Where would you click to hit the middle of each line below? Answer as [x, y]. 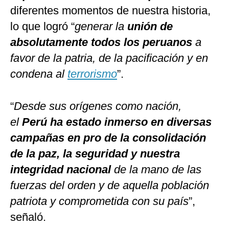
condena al [39, 74]
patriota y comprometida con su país [99, 201]
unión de [150, 27]
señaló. [28, 217]
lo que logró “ [42, 27]
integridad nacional [62, 170]
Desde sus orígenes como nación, [98, 106]
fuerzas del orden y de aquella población [110, 186]
